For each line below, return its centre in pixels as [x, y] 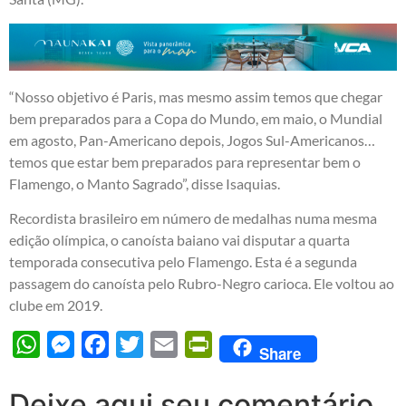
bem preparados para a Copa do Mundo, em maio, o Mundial [196, 118]
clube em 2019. [56, 305]
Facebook [139, 344]
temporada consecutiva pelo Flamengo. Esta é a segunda [183, 262]
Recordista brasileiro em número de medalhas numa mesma [193, 218]
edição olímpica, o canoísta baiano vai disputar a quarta [179, 240]
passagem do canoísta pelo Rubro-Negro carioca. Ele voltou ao [202, 284]
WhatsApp [74, 344]
